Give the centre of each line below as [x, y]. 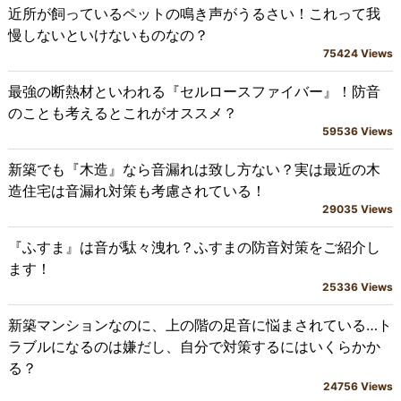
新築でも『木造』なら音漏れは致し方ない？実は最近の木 [194, 170]
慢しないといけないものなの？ [108, 35]
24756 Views [358, 387]
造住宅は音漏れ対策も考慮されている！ [137, 191]
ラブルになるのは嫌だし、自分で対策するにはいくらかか [194, 347]
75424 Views [358, 54]
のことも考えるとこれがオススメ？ [122, 113]
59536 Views [358, 132]
